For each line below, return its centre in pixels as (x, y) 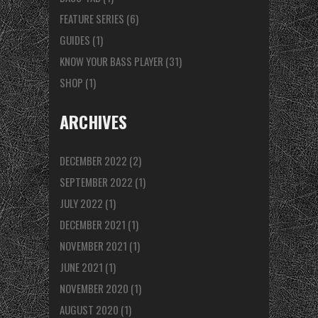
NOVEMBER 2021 (93, 246)
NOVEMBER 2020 (94, 289)
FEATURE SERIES (92, 19)
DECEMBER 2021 (93, 225)
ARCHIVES (93, 122)
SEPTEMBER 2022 (96, 182)
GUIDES (75, 40)
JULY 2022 (81, 203)
